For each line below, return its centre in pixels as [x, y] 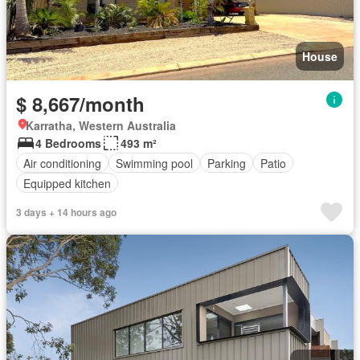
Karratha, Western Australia [101, 125]
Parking [227, 163]
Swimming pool [154, 163]
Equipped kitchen [67, 183]
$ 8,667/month [80, 104]
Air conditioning [62, 163]
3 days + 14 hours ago [66, 212]
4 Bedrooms [68, 143]
